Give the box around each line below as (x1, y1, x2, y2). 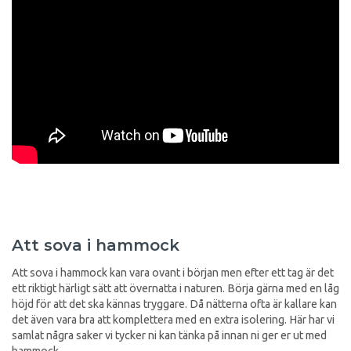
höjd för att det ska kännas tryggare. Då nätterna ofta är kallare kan (12, 297, 337, 310)
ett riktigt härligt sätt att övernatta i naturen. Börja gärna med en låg (12, 281, 339, 295)
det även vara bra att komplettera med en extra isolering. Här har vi (12, 313, 335, 326)
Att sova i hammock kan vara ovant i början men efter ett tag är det (12, 266, 334, 279)
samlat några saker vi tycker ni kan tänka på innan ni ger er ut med (12, 328, 327, 342)
